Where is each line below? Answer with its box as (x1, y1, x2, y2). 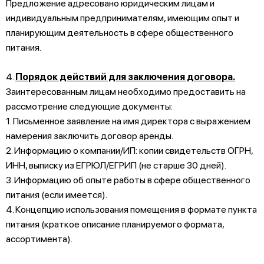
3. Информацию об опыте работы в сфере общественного (6, 173, 250, 186)
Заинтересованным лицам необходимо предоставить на (6, 85, 246, 98)
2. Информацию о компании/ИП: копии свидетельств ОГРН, (6, 144, 253, 157)
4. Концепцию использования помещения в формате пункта (6, 203, 257, 216)
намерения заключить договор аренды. (6, 129, 173, 142)
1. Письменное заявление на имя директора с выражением (6, 114, 250, 127)
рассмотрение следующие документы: (6, 100, 173, 113)
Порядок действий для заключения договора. (15, 70, 235, 83)
